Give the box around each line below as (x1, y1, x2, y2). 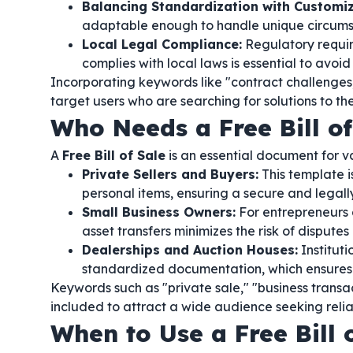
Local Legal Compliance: (82, 36, 242, 52)
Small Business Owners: (82, 204, 236, 220)
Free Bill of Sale (62, 147, 165, 163)
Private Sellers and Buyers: (82, 166, 258, 182)
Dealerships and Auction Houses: (82, 242, 298, 258)
